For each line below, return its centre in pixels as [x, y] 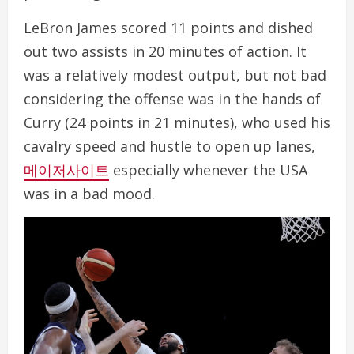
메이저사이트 [66, 170]
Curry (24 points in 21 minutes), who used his [177, 122]
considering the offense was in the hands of [172, 99]
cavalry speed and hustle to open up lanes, [169, 146]
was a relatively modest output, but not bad [175, 75]
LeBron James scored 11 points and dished [168, 28]
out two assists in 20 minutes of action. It [165, 51]
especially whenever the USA [208, 170]
